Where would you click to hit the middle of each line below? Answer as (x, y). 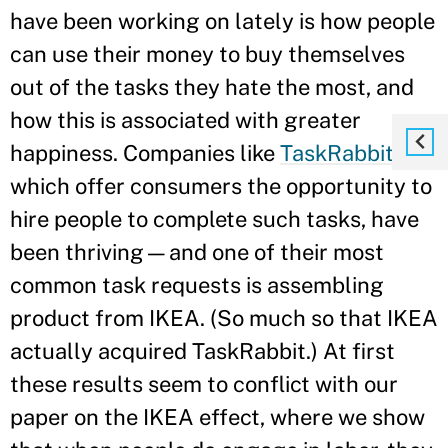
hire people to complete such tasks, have (214, 218)
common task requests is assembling (197, 284)
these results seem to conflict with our (204, 383)
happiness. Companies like (145, 152)
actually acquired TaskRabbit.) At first (202, 350)
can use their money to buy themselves (207, 53)
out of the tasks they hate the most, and (212, 86)
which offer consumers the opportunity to (221, 185)
